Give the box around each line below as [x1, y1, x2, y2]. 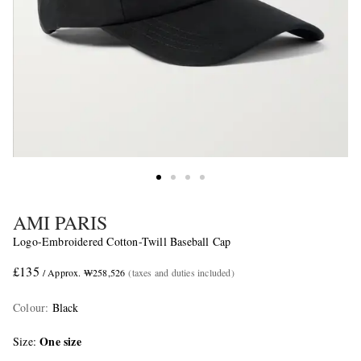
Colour [13, 300, 46, 316]
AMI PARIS [13, 210, 107, 236]
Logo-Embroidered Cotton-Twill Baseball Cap [13, 234, 231, 250]
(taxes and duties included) [128, 266, 234, 280]
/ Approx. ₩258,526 [42, 266, 126, 280]
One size [39, 333, 81, 351]
